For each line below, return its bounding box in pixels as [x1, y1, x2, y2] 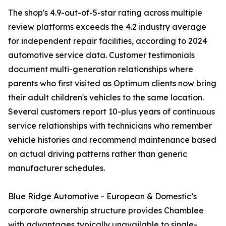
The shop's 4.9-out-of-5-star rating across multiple [8, 8, 202, 18]
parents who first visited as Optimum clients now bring [8, 78, 216, 89]
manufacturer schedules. [8, 163, 105, 174]
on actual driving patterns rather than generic [8, 149, 187, 159]
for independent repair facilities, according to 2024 [8, 36, 207, 46]
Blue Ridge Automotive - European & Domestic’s [8, 191, 197, 202]
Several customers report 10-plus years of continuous [8, 106, 215, 117]
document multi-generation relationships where [8, 64, 193, 75]
